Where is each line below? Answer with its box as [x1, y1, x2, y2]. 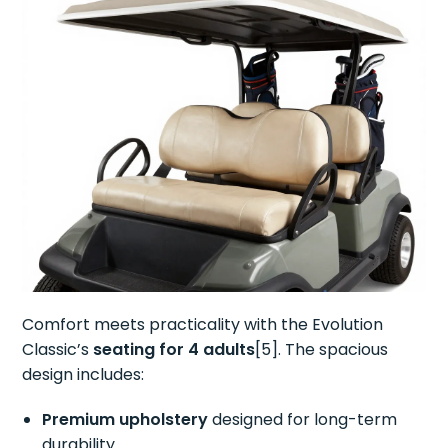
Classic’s [22, 337, 94, 361]
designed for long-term [208, 407, 398, 431]
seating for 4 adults [93, 337, 256, 361]
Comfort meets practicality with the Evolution [22, 312, 384, 336]
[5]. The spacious [255, 337, 389, 361]
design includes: [22, 362, 145, 386]
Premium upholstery [42, 407, 209, 431]
